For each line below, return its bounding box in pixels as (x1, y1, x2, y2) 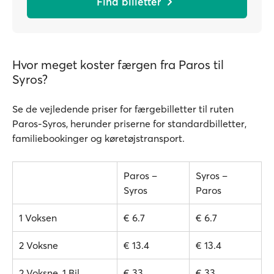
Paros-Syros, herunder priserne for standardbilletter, (12, 117, 246, 130)
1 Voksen (19, 212, 57, 224)
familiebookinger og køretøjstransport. (12, 132, 185, 144)
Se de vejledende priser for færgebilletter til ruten (12, 103, 234, 115)
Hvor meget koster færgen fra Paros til (12, 57, 224, 72)
